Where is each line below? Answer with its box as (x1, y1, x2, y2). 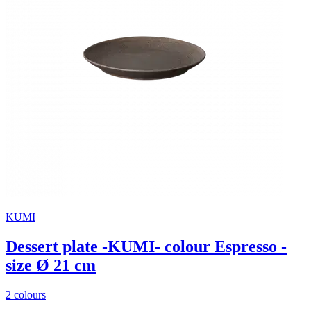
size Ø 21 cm (6, 256, 96, 274)
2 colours (6, 288, 46, 301)
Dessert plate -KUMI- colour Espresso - (6, 237, 287, 255)
